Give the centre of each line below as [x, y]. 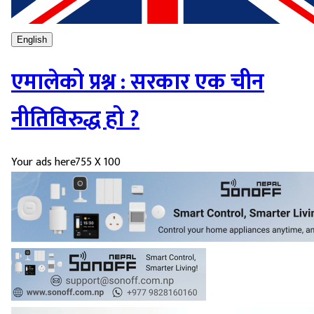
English [32, 39]
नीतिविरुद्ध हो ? [75, 119]
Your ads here [43, 163]
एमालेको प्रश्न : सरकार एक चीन [138, 82]
